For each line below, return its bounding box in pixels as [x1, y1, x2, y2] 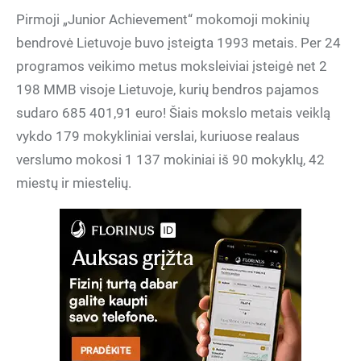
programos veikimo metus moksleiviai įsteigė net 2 [16, 58, 327, 74]
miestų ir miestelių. [16, 175, 131, 191]
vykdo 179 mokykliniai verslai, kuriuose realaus [16, 128, 300, 144]
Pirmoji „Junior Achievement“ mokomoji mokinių [16, 11, 309, 27]
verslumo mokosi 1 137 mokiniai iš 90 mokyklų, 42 [16, 151, 325, 168]
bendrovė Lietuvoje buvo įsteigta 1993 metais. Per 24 [16, 35, 341, 51]
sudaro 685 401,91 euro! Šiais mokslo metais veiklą [16, 105, 330, 121]
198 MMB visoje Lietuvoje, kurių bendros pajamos [16, 81, 319, 98]
